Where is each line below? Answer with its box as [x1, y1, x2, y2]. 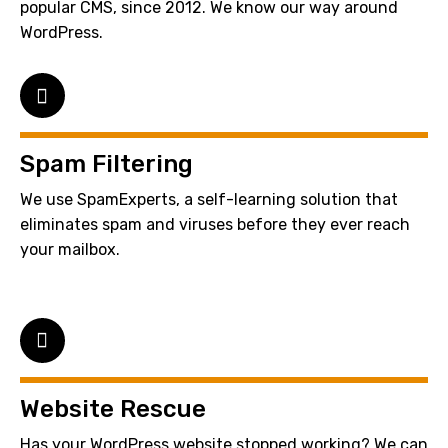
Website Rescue [20, 394, 206, 423]
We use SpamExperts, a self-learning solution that [20, 189, 398, 209]
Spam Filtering [20, 149, 193, 178]
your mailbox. [20, 239, 120, 259]
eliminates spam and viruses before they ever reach [20, 214, 410, 234]
